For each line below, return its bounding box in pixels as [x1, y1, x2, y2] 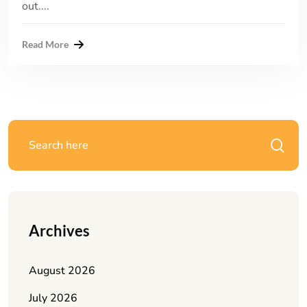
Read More [22, 38, 69, 50]
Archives [29, 221, 90, 240]
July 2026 [29, 290, 77, 306]
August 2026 [29, 262, 95, 278]
